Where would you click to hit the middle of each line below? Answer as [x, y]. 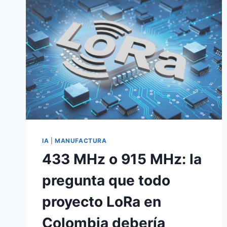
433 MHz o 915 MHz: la [122, 159]
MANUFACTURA [81, 141]
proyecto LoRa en [102, 202]
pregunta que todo [106, 181]
